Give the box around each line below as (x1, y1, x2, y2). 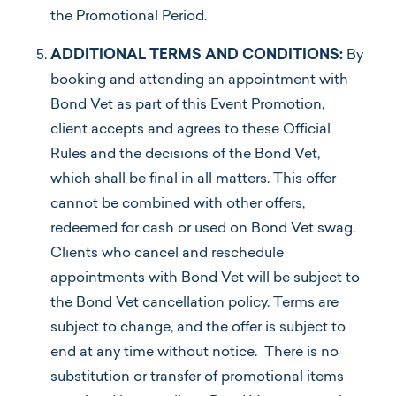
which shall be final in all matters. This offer (50, 171, 336, 187)
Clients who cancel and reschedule (50, 246, 284, 261)
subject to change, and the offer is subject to (50, 320, 346, 335)
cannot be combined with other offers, (50, 196, 305, 211)
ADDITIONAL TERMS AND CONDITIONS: (50, 48, 346, 63)
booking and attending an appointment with (50, 72, 348, 88)
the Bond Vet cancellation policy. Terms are (50, 295, 339, 310)
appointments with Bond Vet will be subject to (50, 270, 360, 286)
